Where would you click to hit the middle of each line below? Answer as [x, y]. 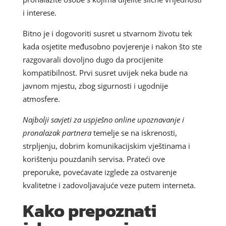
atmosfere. [41, 99]
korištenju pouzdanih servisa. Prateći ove [94, 159]
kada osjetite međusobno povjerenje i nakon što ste [112, 46]
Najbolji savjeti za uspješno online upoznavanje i [103, 119]
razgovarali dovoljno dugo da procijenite [93, 59]
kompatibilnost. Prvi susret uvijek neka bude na [105, 72]
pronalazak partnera [57, 132]
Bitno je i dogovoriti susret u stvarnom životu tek [107, 33]
